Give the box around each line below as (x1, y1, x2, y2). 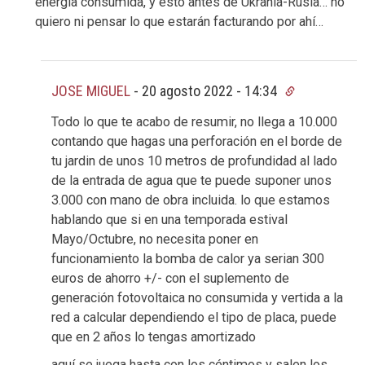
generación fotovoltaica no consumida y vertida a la (51, 290, 343, 306)
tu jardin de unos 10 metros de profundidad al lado (51, 153, 337, 169)
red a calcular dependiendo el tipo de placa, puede (51, 310, 336, 326)
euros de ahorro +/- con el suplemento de (51, 270, 289, 287)
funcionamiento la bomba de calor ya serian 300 (51, 251, 324, 267)
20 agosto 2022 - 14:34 (142, 82, 280, 100)
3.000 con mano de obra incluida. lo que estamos (51, 192, 330, 209)
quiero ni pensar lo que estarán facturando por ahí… (35, 14, 323, 30)
